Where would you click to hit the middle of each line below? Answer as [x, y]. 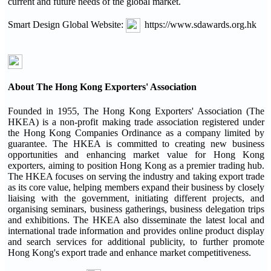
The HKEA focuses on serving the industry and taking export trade [136, 176]
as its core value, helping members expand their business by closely [136, 187]
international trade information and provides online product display [136, 230]
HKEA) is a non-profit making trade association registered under [136, 122]
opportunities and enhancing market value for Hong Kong [136, 154]
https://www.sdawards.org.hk [201, 24]
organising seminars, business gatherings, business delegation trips [136, 209]
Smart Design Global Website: [67, 24]
